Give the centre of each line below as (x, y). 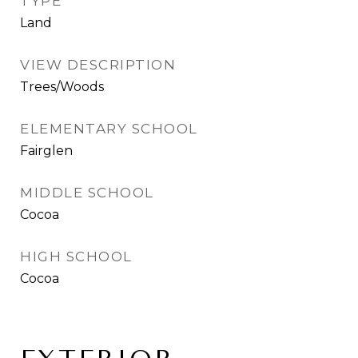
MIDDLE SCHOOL (87, 193)
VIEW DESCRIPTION (98, 65)
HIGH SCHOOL (76, 257)
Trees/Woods (62, 87)
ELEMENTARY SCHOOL (109, 129)
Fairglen (46, 151)
